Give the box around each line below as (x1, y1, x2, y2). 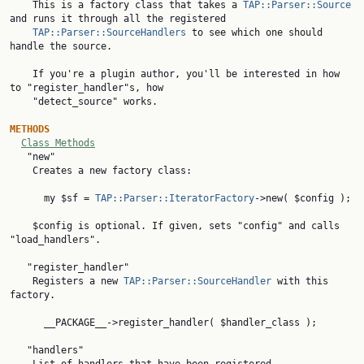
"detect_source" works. (10, 96, 32, 107)
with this (271, 275, 328, 287)
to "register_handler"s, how (10, 82, 163, 93)
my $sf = (44, 193, 95, 204)
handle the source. (10, 41, 112, 52)
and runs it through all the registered (10, 13, 226, 24)
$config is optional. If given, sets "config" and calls (10, 220, 32, 232)
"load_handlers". (10, 234, 101, 245)
